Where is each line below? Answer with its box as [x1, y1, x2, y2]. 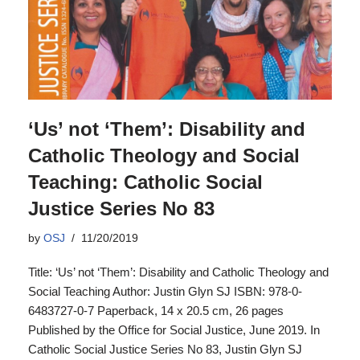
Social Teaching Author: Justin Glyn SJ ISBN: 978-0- [28, 284, 302, 298]
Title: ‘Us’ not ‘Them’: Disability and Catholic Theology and [28, 265, 329, 279]
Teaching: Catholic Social [28, 171, 263, 193]
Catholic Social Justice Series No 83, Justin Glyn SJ [28, 342, 302, 356]
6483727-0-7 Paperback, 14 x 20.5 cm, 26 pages [28, 304, 284, 317]
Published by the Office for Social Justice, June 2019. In [28, 323, 320, 337]
